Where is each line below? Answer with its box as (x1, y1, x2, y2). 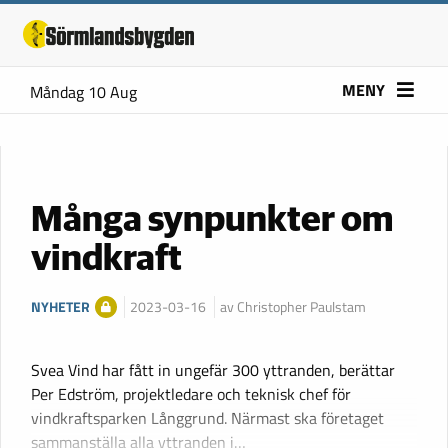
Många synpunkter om (31, 202, 393, 239)
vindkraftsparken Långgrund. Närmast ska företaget (31, 405, 384, 430)
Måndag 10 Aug (30, 80, 137, 104)
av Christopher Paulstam (219, 295, 366, 318)
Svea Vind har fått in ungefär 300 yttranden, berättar (31, 357, 395, 382)
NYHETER (31, 295, 90, 318)
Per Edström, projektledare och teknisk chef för (31, 381, 351, 406)
